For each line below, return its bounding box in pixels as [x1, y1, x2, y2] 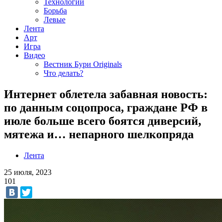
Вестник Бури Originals [44, 60, 122, 68]
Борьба [44, 6, 67, 15]
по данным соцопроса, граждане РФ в [4, 101, 208, 114]
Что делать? [44, 69, 83, 77]
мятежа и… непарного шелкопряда [4, 127, 194, 141]
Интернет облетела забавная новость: [4, 87, 208, 101]
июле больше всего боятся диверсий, [4, 114, 201, 127]
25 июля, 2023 [4, 167, 52, 176]
